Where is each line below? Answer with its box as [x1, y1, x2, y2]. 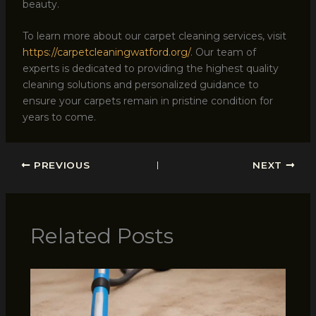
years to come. [22, 110, 96, 123]
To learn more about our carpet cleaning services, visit [22, 29, 286, 42]
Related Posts [30, 222, 174, 249]
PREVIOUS [30, 159, 90, 171]
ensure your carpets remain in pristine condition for [22, 94, 273, 107]
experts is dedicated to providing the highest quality [22, 61, 279, 75]
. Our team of [190, 45, 256, 59]
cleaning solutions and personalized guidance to [22, 78, 259, 91]
